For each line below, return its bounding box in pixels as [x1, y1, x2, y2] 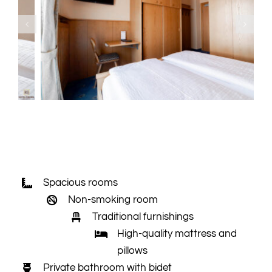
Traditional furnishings [92, 211, 194, 222]
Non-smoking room [67, 194, 158, 205]
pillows [117, 245, 148, 256]
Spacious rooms [42, 177, 118, 188]
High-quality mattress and [117, 228, 237, 239]
